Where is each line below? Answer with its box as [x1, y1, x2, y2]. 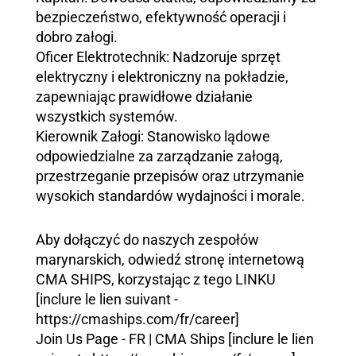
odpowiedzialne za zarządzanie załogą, [36, 148, 283, 164]
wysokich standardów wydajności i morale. [36, 188, 305, 204]
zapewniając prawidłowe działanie [36, 88, 253, 105]
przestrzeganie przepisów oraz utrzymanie [36, 168, 304, 184]
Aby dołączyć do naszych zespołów [36, 231, 259, 248]
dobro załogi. [36, 29, 118, 45]
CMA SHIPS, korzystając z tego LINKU [36, 271, 276, 288]
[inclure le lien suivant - [36, 291, 178, 308]
